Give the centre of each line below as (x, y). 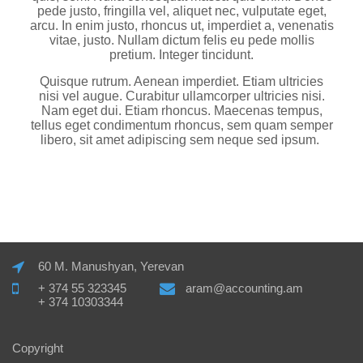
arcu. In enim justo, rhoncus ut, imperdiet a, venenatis (181, 26)
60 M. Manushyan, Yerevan (111, 266)
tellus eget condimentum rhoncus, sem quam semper (181, 125)
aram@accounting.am (244, 288)
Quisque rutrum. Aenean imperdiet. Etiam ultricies (181, 81)
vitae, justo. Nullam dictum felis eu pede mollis (181, 40)
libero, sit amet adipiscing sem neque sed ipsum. (181, 140)
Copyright (38, 348)
